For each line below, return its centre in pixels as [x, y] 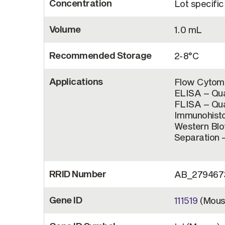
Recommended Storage [100, 55]
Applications [76, 82]
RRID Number [78, 174]
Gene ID [66, 200]
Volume [65, 29]
